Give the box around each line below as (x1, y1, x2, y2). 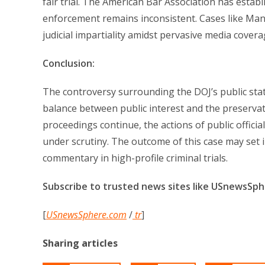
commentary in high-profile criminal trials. (43, 151, 228, 164)
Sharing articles (43, 236, 118, 250)
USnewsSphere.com (46, 208, 127, 221)
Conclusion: (43, 56, 95, 70)
